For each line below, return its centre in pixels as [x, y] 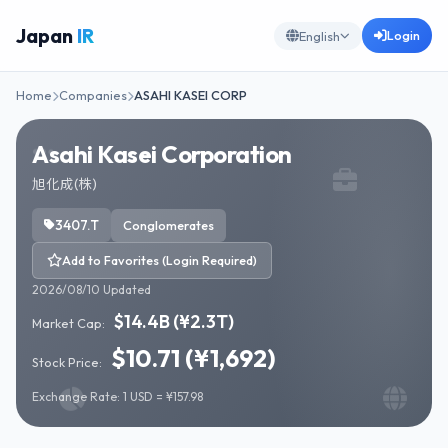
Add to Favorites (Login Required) [159, 260]
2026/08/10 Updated [91, 289]
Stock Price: [68, 362]
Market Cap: [68, 323]
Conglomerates [168, 224]
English [319, 35]
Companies [93, 95]
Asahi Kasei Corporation [162, 154]
